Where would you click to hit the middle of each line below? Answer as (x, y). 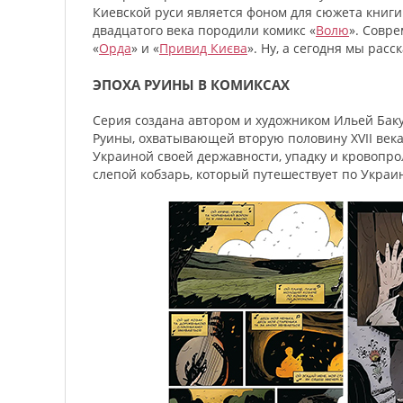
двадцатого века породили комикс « (204, 30)
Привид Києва (203, 48)
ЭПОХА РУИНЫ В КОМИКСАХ (191, 85)
